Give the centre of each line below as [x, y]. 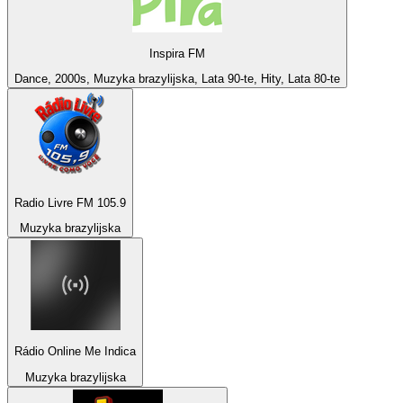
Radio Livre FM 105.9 [70, 202]
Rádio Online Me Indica [75, 352]
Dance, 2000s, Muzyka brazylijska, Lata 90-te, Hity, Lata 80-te [177, 79]
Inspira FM [177, 53]
